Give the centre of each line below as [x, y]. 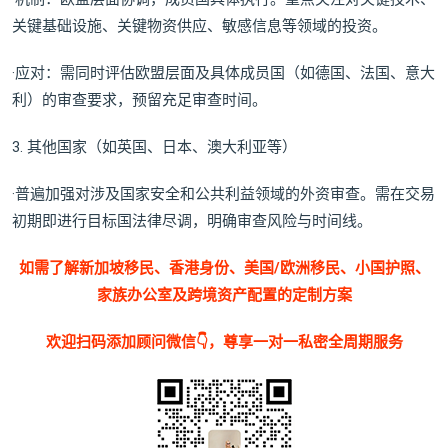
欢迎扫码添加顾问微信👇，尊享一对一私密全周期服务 [224, 342]
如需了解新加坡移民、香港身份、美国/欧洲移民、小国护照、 [224, 268]
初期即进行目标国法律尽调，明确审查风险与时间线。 [192, 221]
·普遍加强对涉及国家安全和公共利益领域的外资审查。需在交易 [223, 194]
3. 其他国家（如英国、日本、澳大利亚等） [154, 147]
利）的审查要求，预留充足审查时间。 [139, 100]
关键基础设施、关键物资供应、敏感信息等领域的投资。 [199, 26]
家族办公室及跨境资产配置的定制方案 [224, 295]
